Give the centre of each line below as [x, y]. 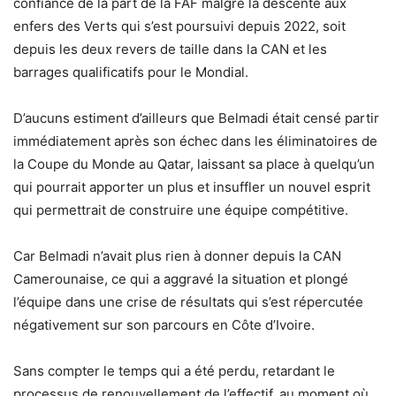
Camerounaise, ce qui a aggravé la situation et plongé [181, 278]
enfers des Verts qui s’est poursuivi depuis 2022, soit [179, 26]
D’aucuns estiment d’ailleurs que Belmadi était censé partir [196, 118]
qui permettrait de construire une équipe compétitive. [181, 209]
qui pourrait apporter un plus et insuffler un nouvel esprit [192, 187]
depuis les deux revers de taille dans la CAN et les [170, 49]
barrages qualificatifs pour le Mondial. [131, 72]
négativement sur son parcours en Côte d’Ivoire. [164, 324]
